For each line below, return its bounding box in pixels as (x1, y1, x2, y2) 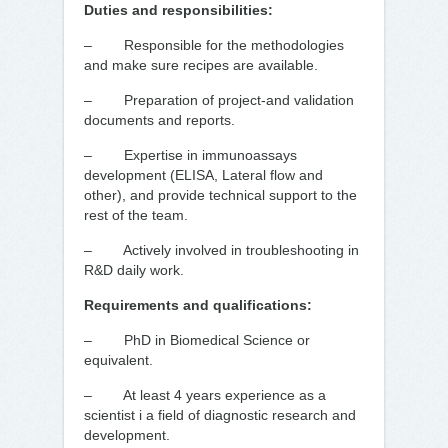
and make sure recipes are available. (84, 57, 318, 73)
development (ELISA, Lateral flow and (84, 167, 323, 183)
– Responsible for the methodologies (84, 37, 344, 53)
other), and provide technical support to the (84, 187, 357, 203)
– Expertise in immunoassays (84, 147, 297, 163)
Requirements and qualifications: (84, 297, 312, 313)
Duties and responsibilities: (84, 2, 273, 18)
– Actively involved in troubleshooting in (84, 242, 359, 258)
